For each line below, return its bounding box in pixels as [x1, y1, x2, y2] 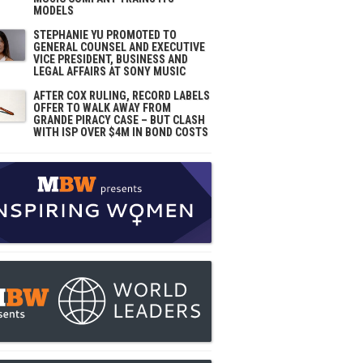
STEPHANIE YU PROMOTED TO [33, 28, 177, 41]
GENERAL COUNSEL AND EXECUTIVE [33, 41, 205, 53]
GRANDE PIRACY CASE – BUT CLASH [33, 113, 205, 126]
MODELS [33, 4, 74, 17]
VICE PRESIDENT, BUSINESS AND [33, 53, 188, 66]
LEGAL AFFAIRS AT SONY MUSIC [33, 65, 186, 78]
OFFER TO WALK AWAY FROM [33, 101, 171, 114]
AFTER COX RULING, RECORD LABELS [33, 89, 210, 102]
